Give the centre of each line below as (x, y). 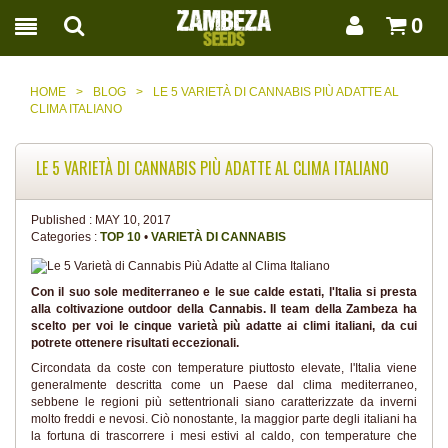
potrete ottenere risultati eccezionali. (135, 342)
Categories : (65, 237)
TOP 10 (122, 237)
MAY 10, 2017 (133, 220)
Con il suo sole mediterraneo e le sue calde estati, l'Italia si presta (224, 291)
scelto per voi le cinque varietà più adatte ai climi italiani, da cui (224, 325)
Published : (63, 220)
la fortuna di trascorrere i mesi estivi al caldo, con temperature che (224, 436)
